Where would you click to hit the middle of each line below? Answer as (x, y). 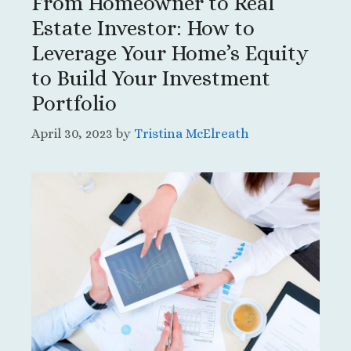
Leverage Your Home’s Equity (170, 52)
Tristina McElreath (192, 134)
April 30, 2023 (72, 134)
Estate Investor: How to (143, 27)
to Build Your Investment (151, 78)
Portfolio (74, 103)
